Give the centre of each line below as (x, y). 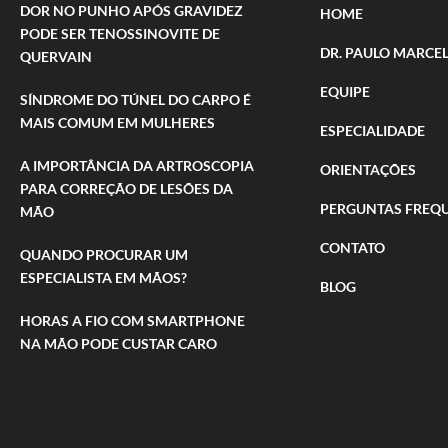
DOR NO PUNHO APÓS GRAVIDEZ (131, 11)
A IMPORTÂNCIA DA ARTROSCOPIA (137, 166)
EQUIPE (345, 92)
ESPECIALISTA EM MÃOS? (103, 278)
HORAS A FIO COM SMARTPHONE (132, 321)
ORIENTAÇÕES (368, 170)
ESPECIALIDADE (372, 131)
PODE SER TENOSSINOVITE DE (120, 34)
